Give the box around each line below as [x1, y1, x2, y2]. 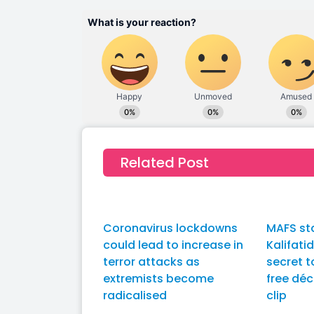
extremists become [103, 271, 214, 287]
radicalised [103, 287, 167, 303]
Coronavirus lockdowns [103, 220, 238, 236]
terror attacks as [103, 254, 200, 270]
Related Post [121, 153, 209, 172]
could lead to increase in [103, 237, 243, 253]
